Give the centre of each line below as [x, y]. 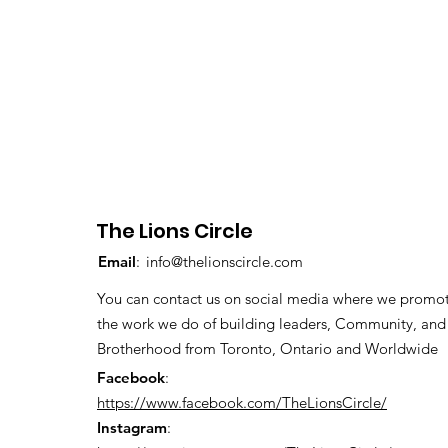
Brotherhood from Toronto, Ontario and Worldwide [267, 348]
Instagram [132, 427]
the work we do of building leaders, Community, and [271, 323]
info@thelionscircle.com [224, 261]
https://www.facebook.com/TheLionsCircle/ [242, 402]
